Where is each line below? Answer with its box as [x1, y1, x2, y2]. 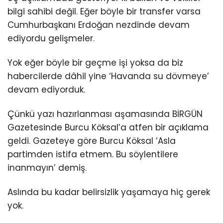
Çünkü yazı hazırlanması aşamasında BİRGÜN [7, 108, 203, 120]
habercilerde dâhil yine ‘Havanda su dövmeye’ [7, 70, 209, 83]
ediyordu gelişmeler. [7, 32, 95, 45]
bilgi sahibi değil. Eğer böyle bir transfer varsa [7, 5, 201, 18]
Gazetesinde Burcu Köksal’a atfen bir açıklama [7, 121, 209, 134]
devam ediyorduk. [7, 84, 85, 96]
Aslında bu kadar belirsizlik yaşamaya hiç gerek [7, 186, 210, 199]
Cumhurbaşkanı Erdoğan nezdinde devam [7, 19, 190, 31]
